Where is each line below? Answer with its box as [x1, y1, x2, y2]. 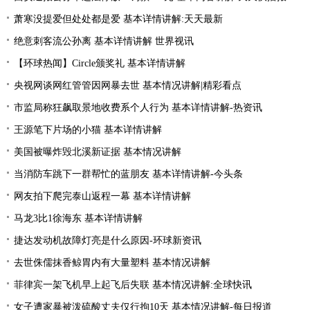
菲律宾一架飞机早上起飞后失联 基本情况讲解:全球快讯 [14, 280, 252, 290]
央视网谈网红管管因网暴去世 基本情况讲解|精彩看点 [14, 80, 241, 91]
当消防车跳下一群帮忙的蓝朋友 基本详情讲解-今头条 [14, 169, 243, 179]
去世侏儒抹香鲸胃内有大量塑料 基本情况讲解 [14, 257, 210, 268]
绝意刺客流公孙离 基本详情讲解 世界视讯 [14, 36, 194, 46]
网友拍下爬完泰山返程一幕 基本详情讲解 [14, 191, 191, 201]
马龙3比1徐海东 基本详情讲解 [14, 213, 143, 224]
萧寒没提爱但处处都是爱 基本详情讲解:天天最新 [14, 14, 223, 24]
